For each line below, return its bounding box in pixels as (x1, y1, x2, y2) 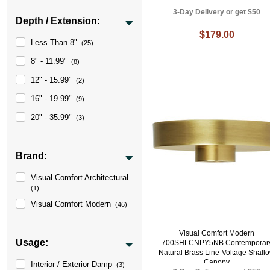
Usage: (16, 237, 49, 248)
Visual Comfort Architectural (31, 172, 129, 182)
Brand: (16, 150, 48, 161)
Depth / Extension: (16, 15, 101, 26)
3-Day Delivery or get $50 (173, 8, 261, 17)
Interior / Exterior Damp (31, 259, 113, 269)
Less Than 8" (31, 37, 78, 47)
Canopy (204, 258, 230, 267)
